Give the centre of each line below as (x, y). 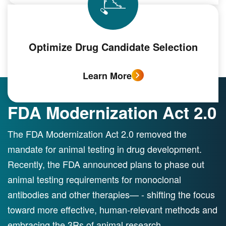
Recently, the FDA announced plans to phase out (106, 164)
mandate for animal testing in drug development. (105, 149)
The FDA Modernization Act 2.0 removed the (97, 134)
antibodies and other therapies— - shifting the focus (111, 194)
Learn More (107, 76)
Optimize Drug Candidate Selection (113, 47)
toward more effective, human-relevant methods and (112, 209)
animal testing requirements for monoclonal (94, 179)
